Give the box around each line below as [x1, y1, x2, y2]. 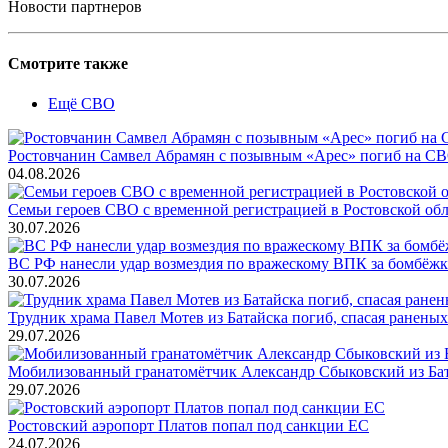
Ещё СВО [48, 94, 115, 112]
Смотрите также [8, 55, 128, 73]
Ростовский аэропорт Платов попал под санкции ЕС [8, 416, 369, 434]
